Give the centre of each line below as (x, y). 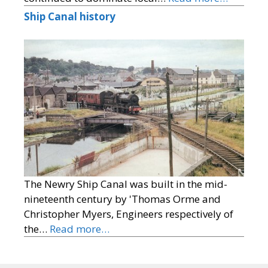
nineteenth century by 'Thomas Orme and (122, 199)
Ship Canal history (70, 17)
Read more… (80, 229)
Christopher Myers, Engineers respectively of (129, 214)
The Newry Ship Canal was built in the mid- (126, 184)
